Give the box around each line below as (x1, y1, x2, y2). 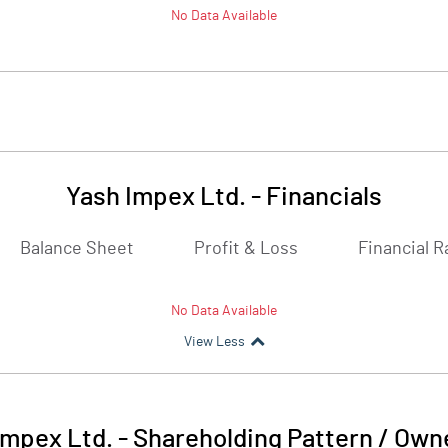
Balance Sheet (20, 240, 134, 258)
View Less (183, 335, 245, 349)
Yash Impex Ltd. (66, 184, 246, 210)
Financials (266, 184, 382, 210)
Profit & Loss (194, 240, 298, 258)
